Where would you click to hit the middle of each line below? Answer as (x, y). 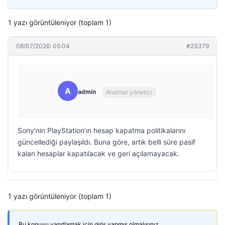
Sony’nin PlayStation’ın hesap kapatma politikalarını (101, 130)
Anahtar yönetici (129, 92)
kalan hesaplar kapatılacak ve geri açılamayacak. (98, 153)
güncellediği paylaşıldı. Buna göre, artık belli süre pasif (106, 142)
